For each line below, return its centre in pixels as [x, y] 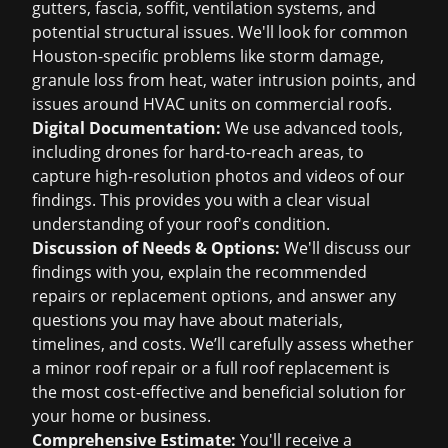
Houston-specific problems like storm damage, [208, 56]
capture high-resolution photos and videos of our [218, 176]
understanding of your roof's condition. [181, 224]
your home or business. [121, 416]
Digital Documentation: [126, 128]
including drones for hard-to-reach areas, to [198, 152]
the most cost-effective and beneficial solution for [219, 392]
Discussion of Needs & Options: [156, 248]
